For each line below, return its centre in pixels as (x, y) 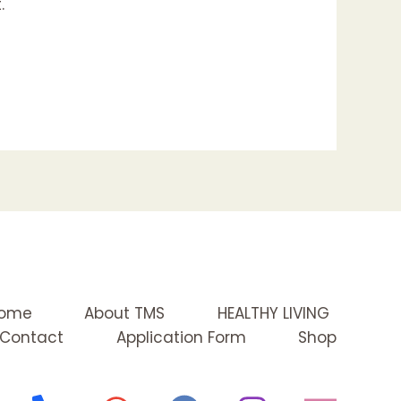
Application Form (181, 338)
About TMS (124, 314)
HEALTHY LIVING (273, 314)
